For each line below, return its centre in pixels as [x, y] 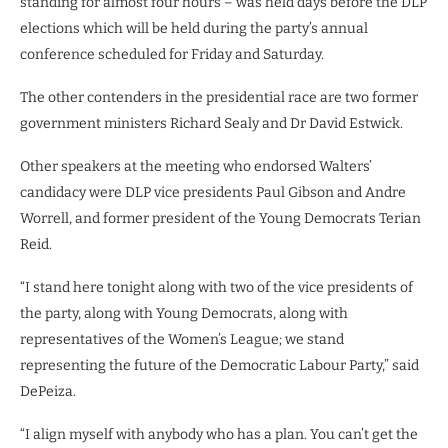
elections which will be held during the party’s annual [194, 28]
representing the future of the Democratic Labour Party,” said [219, 365]
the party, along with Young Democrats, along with [184, 313]
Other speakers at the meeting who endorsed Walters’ [196, 166]
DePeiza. [48, 391]
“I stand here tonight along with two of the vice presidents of [216, 287]
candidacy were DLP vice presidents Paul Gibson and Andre [213, 192]
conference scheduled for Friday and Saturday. [172, 54]
